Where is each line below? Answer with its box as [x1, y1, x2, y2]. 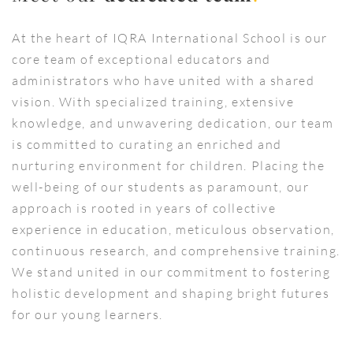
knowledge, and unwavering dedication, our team [12, 115, 334, 132]
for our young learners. [12, 307, 163, 323]
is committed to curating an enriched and [12, 136, 283, 153]
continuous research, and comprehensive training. [12, 243, 340, 259]
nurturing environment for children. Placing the [12, 158, 325, 174]
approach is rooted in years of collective [12, 200, 277, 217]
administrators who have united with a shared [12, 72, 315, 89]
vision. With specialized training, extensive [12, 94, 295, 110]
